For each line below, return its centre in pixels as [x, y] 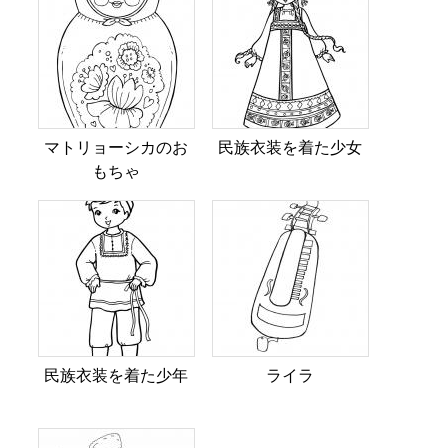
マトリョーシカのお [115, 148]
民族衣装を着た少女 [289, 148]
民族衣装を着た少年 [115, 376]
